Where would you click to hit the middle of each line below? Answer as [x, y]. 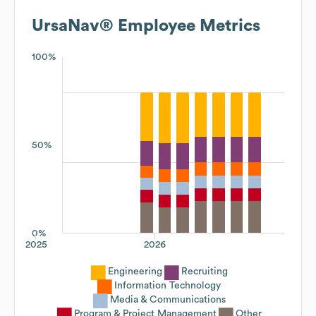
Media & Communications [168, 299]
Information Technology [168, 285]
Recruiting [204, 271]
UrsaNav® [73, 26]
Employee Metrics [187, 26]
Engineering [135, 271]
